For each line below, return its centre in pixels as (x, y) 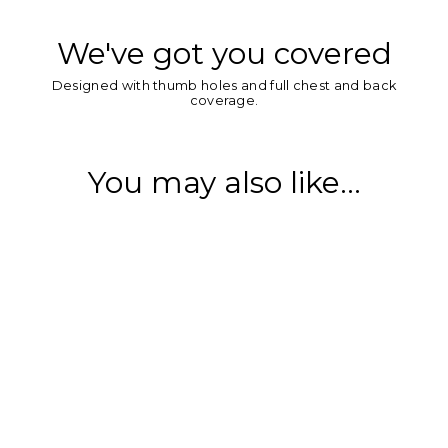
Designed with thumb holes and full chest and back (224, 86)
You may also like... (224, 182)
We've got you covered (224, 53)
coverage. (224, 101)
